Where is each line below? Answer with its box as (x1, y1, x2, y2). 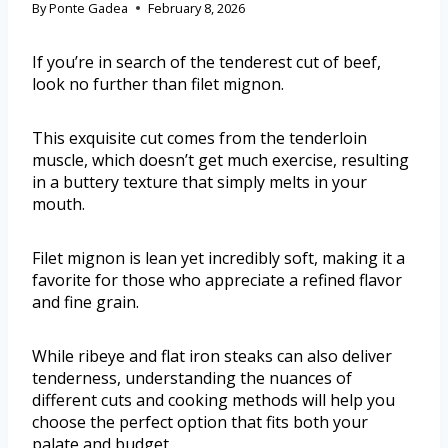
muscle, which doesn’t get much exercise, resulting (32, 148, 409, 171)
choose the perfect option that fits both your (32, 410, 368, 433)
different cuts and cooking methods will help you (32, 388, 395, 411)
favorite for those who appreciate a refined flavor (32, 268, 402, 291)
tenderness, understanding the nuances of (32, 366, 352, 389)
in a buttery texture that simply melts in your (32, 170, 367, 193)
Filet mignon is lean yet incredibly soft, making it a (32, 246, 405, 269)
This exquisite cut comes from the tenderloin (32, 126, 367, 149)
